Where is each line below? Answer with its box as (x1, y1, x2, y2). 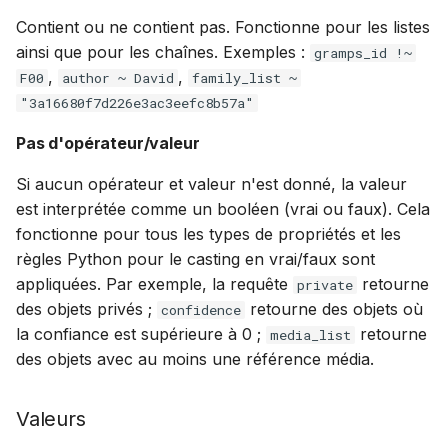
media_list (270, 326, 351, 344)
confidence (161, 301, 241, 319)
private (297, 276, 353, 294)
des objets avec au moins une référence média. (16, 349, 374, 369)
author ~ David (62, 69, 174, 87)
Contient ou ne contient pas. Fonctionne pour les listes (16, 17, 430, 37)
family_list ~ (192, 69, 297, 87)
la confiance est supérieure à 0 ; (16, 324, 266, 344)
